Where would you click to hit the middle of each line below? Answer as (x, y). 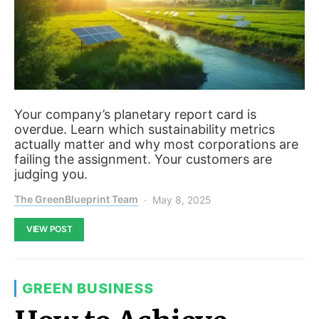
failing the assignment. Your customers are (143, 159)
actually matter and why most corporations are (156, 144)
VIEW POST (49, 229)
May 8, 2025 (182, 199)
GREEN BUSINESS (88, 288)
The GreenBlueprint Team (76, 199)
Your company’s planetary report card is (135, 114)
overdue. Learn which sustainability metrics (145, 129)
